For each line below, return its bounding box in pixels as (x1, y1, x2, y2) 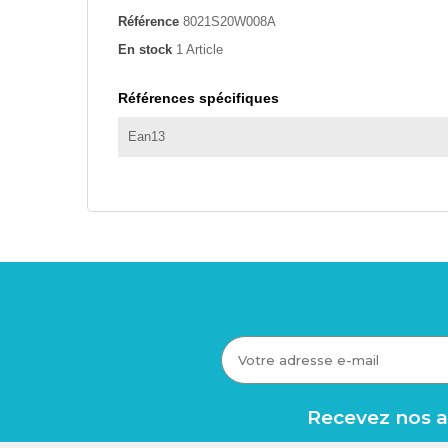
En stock (118, 42, 172, 58)
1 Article (176, 42, 223, 58)
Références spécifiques (118, 90, 279, 107)
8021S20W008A (183, 14, 276, 30)
